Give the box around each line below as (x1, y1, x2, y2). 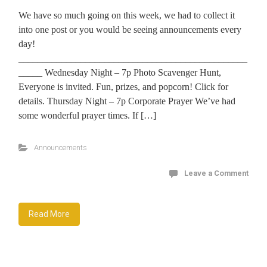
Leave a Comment (184, 168, 249, 178)
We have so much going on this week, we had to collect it (18, 10, 235, 20)
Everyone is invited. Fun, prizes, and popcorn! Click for (18, 81, 228, 92)
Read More (29, 209, 70, 219)
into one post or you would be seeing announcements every (18, 24, 241, 35)
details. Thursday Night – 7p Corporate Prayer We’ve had (18, 95, 235, 106)
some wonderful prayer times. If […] (18, 110, 156, 120)
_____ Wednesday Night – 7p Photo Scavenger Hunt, (18, 67, 221, 77)
